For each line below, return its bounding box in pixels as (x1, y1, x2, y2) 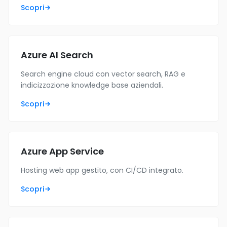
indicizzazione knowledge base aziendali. (21, 80, 163, 90)
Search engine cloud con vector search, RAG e (21, 69, 185, 79)
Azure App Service (21, 145, 104, 158)
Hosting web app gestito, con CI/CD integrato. (21, 165, 183, 175)
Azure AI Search (21, 49, 93, 61)
